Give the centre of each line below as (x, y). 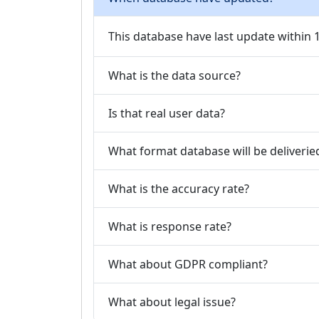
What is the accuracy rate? (179, 188)
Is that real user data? (167, 113)
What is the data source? (174, 75)
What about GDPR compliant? (188, 264)
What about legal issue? (172, 302)
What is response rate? (170, 226)
